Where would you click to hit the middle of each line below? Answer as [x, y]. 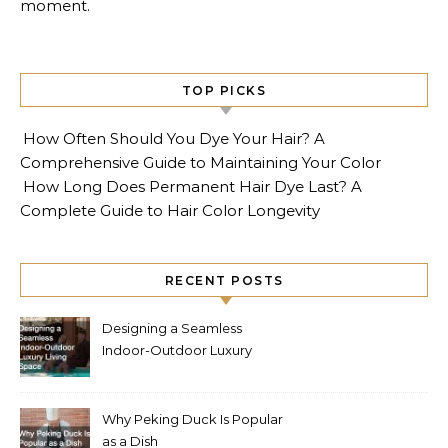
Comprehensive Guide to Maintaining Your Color [200, 162]
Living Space [143, 372]
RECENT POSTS [224, 280]
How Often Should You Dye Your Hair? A [174, 138]
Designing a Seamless [172, 328]
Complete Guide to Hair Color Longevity [170, 210]
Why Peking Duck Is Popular [192, 419]
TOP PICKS [224, 90]
